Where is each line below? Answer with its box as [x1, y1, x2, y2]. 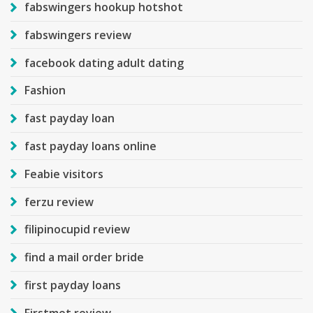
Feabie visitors [24, 166, 103, 182]
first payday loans [24, 277, 121, 293]
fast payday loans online [24, 138, 156, 154]
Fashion [24, 82, 66, 99]
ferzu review [24, 194, 94, 210]
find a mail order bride [24, 249, 144, 265]
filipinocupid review [24, 221, 130, 238]
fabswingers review [24, 27, 131, 43]
